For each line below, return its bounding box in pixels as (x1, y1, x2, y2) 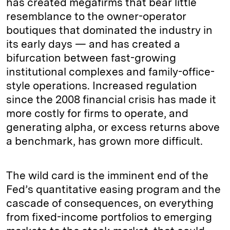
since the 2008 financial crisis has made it (6, 93, 216, 106)
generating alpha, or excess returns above (6, 121, 220, 133)
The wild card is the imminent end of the (6, 169, 208, 182)
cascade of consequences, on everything (6, 197, 214, 209)
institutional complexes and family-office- (6, 65, 215, 78)
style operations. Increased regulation (6, 79, 197, 92)
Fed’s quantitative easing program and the (6, 183, 221, 196)
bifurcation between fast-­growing (6, 51, 176, 64)
